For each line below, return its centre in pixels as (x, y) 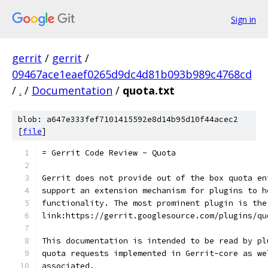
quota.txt (149, 90)
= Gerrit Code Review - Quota (109, 153)
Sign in (243, 19)
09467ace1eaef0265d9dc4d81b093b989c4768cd (132, 74)
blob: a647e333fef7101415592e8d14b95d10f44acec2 (128, 119)
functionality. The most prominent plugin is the (154, 203)
